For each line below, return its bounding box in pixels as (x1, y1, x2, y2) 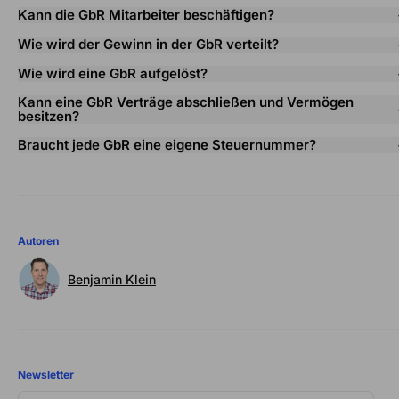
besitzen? (18, 108, 79, 126)
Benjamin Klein (68, 271, 156, 287)
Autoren (18, 234, 59, 248)
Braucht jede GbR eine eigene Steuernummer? (18, 136, 316, 154)
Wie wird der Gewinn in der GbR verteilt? (18, 36, 279, 53)
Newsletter (18, 368, 74, 382)
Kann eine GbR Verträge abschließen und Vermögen (18, 94, 354, 111)
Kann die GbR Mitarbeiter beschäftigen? (18, 6, 274, 24)
